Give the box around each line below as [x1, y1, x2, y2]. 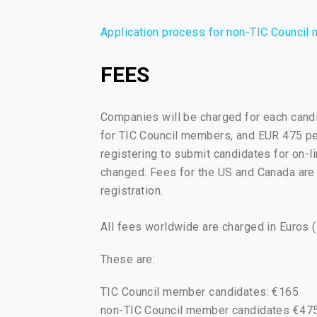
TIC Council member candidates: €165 [100, 285, 299, 299]
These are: [100, 253, 156, 267]
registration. [100, 184, 163, 198]
